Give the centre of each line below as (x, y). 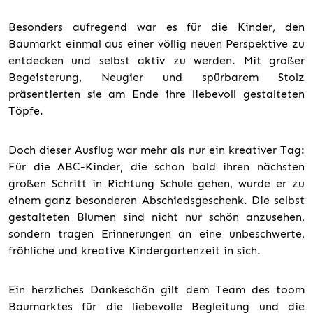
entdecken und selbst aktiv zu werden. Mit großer (156, 60)
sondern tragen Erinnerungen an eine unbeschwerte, (156, 233)
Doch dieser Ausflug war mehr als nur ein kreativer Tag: (156, 150)
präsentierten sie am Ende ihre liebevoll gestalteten (156, 94)
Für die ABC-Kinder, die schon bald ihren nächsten (156, 166)
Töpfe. (26, 110)
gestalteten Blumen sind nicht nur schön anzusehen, (156, 217)
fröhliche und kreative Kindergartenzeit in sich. (134, 250)
